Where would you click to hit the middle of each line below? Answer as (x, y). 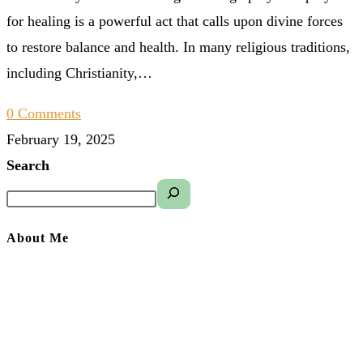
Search (28, 165)
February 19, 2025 (61, 139)
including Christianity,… (79, 73)
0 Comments (44, 113)
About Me (38, 237)
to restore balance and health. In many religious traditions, (178, 47)
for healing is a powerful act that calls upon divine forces (175, 21)
